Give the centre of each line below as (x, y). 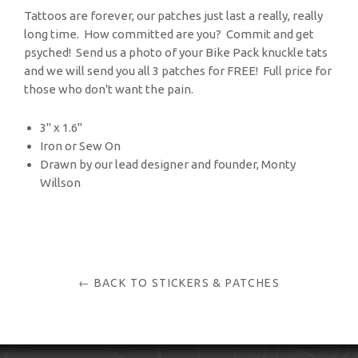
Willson (60, 183)
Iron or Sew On (80, 146)
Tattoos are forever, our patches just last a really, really (173, 16)
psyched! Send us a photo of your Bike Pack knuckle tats (176, 52)
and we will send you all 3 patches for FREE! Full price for (178, 71)
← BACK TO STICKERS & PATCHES (179, 283)
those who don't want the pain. (109, 89)
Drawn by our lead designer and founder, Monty (168, 164)
